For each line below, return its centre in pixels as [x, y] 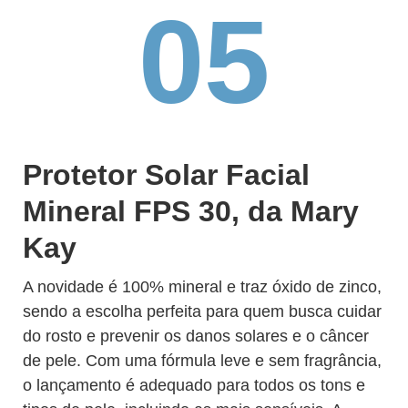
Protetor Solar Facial [166, 175]
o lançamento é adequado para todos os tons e [194, 385]
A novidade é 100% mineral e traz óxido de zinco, [202, 287]
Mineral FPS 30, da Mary [191, 211]
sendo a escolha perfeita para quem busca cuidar [202, 311]
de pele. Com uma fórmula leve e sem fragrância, [202, 361]
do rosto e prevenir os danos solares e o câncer [196, 336]
